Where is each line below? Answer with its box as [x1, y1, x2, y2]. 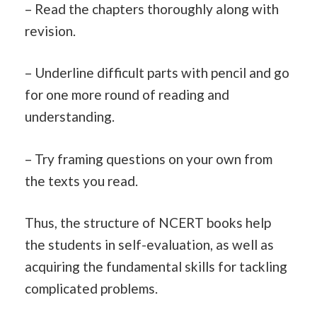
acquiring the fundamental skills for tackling [25, 258, 287, 275]
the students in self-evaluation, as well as [25, 236, 274, 253]
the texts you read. [25, 172, 138, 189]
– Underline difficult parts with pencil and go [25, 64, 289, 81]
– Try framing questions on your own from [25, 150, 272, 167]
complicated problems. [25, 280, 158, 297]
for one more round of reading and [25, 86, 229, 103]
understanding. [25, 108, 115, 125]
